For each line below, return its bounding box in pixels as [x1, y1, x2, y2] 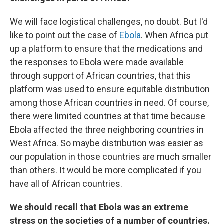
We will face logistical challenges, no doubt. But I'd [10, 16, 208, 27]
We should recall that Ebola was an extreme [10, 202, 188, 212]
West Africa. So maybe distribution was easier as [10, 138, 203, 148]
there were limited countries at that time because [10, 111, 205, 121]
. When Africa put [141, 30, 208, 40]
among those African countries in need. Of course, [10, 97, 209, 108]
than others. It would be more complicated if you [10, 165, 201, 175]
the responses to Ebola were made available [10, 57, 184, 67]
